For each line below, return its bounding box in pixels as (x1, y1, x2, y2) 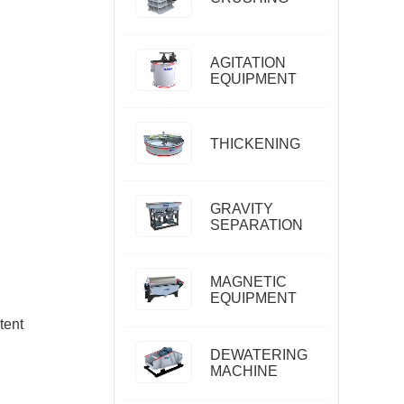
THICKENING (209, 136, 300, 151)
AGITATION (209, 55, 286, 70)
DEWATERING (209, 347, 308, 363)
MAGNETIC (209, 274, 287, 289)
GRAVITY (209, 201, 273, 216)
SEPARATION (209, 217, 303, 233)
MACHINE (209, 363, 278, 379)
